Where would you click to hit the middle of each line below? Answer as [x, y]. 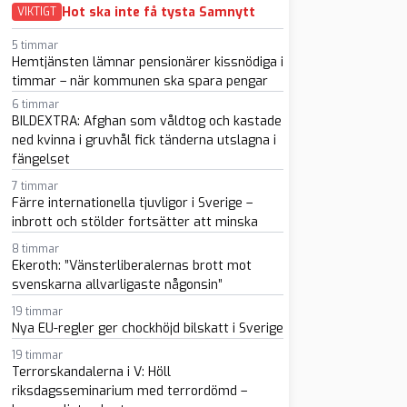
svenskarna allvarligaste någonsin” [117, 285]
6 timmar [35, 104]
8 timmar [35, 249]
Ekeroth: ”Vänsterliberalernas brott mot [131, 266]
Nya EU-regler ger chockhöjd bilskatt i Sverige [147, 328]
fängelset [40, 159]
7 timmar [35, 186]
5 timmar [35, 45]
